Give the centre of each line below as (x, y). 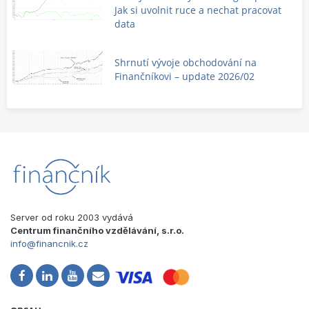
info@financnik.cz (49, 243)
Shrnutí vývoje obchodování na (186, 62)
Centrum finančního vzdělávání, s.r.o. (97, 230)
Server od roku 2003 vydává (72, 217)
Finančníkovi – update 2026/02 (185, 76)
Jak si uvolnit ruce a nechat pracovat (198, 10)
